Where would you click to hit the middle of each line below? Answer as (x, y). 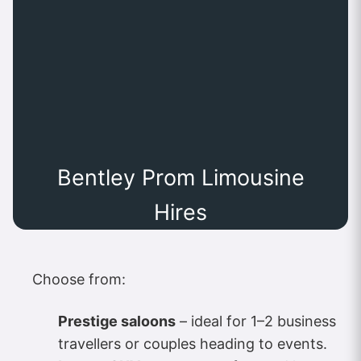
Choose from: (79, 279)
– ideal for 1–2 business (256, 321)
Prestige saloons (117, 321)
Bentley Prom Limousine (180, 177)
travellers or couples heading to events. (193, 343)
